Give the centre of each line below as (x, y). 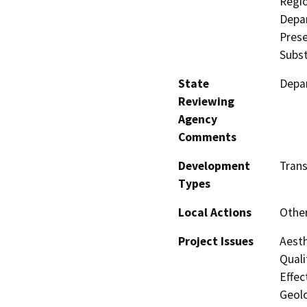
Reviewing (206, 101)
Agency (198, 119)
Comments (207, 137)
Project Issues (216, 241)
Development (214, 165)
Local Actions (215, 212)
